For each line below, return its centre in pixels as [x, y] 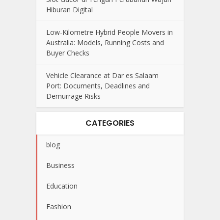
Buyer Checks [68, 53]
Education [62, 186]
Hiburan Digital [69, 10]
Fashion [59, 207]
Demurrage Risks [73, 96]
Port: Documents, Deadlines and [98, 86]
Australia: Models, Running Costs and [105, 43]
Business [60, 165]
